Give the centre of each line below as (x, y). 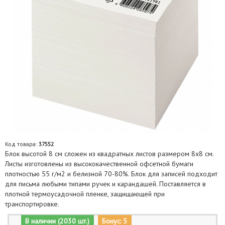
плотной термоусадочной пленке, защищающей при (85, 194)
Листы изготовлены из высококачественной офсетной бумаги (99, 164)
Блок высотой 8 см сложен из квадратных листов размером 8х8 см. (109, 154)
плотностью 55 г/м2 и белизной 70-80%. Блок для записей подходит (111, 174)
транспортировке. (32, 204)
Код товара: (22, 144)
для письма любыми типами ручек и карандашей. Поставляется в (105, 184)
